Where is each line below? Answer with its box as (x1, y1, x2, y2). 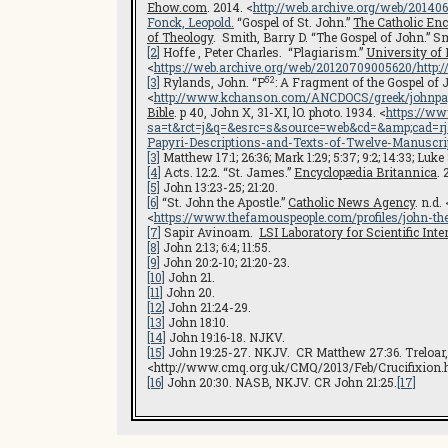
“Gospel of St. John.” (234, 14, 353, 30)
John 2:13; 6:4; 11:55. (160, 239, 271, 255)
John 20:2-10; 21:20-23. (160, 254, 290, 270)
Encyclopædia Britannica (294, 164, 437, 180)
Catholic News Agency (288, 194, 415, 210)
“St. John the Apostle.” (159, 194, 288, 210)
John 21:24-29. (165, 299, 251, 315)
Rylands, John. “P (160, 74, 265, 90)
